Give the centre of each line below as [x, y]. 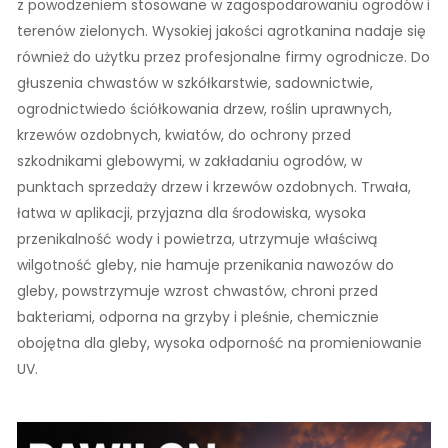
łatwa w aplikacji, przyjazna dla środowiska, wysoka [191, 213]
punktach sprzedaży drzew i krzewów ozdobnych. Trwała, [214, 187]
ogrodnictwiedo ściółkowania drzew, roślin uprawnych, [204, 109]
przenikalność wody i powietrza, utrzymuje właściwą [197, 239]
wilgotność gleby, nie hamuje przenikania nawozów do [205, 265]
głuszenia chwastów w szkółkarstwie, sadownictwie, [195, 83]
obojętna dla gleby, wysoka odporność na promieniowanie [219, 343]
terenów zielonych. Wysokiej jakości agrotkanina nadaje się [221, 31]
